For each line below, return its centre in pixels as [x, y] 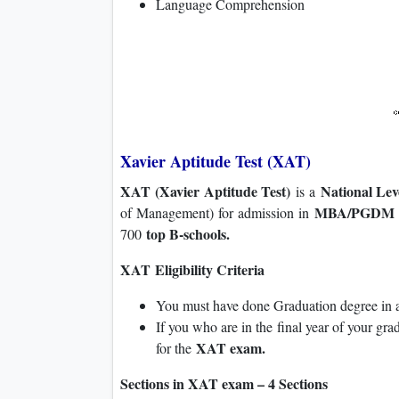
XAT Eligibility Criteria [192, 270]
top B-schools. [188, 234]
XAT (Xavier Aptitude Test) [208, 191]
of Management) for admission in [217, 213]
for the [176, 348]
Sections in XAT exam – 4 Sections [224, 384]
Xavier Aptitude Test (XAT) [216, 162]
